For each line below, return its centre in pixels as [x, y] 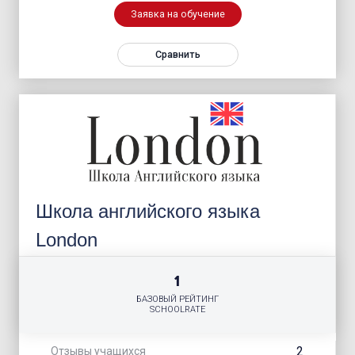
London [67, 239]
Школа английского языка [148, 211]
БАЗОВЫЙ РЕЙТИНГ [177, 300]
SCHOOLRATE [177, 310]
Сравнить [177, 54]
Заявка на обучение [177, 13]
